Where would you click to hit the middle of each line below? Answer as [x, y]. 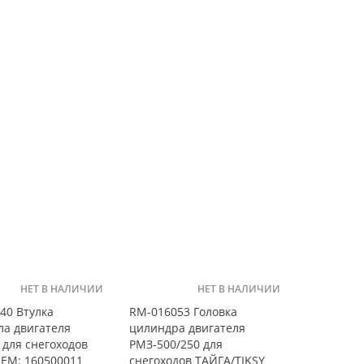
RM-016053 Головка [183, 311]
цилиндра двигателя [187, 327]
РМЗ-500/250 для [175, 344]
